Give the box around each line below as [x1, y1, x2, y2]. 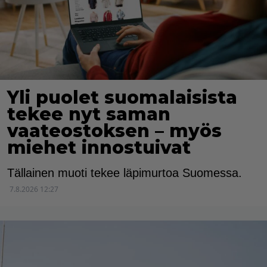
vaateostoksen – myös [7, 119, 222, 142]
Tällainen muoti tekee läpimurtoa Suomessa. [7, 166, 242, 179]
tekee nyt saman [7, 103, 170, 125]
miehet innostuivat [7, 136, 191, 159]
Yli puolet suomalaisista [7, 86, 237, 108]
